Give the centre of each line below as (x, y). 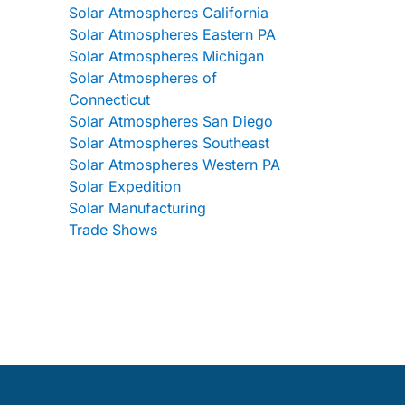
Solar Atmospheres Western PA (174, 165)
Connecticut (109, 99)
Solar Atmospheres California (169, 13)
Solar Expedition (125, 186)
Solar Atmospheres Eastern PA (172, 34)
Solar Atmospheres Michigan (166, 56)
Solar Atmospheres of (143, 78)
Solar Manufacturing (137, 208)
